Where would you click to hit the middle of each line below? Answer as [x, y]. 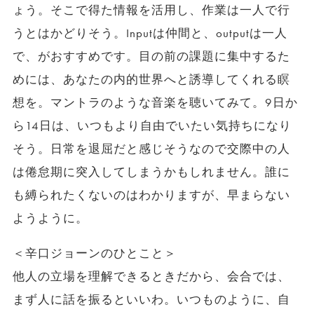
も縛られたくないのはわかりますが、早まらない [151, 195]
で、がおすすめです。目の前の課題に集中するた [151, 56]
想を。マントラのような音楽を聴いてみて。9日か [155, 102]
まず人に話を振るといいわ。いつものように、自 [151, 299]
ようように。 [50, 218]
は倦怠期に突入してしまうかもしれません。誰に [151, 172]
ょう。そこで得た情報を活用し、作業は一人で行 [151, 10]
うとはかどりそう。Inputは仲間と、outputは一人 [150, 33]
